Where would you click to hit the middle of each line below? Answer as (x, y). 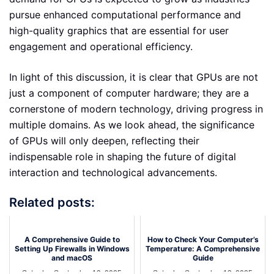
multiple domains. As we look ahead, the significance (132, 125)
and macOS (72, 257)
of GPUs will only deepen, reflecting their (104, 141)
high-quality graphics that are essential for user (119, 31)
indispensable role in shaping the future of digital (123, 157)
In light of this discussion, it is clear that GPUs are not (134, 77)
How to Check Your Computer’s (203, 239)
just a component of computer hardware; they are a (129, 93)
